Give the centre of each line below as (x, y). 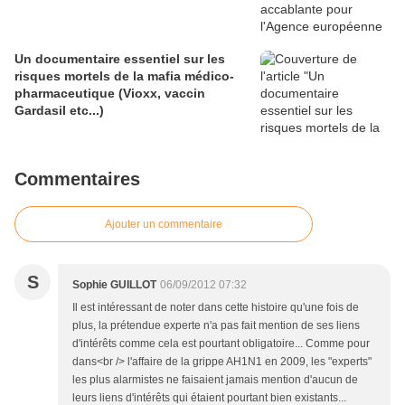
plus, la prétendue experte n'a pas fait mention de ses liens (216, 325)
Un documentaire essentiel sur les (120, 59)
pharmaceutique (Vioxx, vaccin (110, 93)
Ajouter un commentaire (164, 224)
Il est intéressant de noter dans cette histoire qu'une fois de (216, 307)
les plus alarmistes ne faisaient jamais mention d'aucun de (215, 380)
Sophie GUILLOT (114, 285)
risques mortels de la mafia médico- (124, 76)
